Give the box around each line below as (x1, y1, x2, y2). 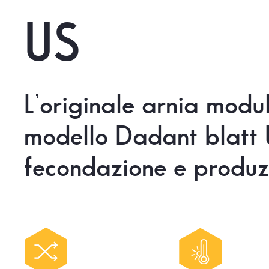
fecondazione (24, 152, 167, 183)
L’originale (24, 89, 135, 120)
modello (24, 121, 109, 151)
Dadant (115, 121, 198, 151)
